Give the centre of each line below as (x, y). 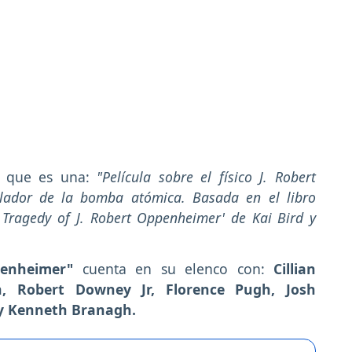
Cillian (295, 269)
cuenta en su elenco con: (178, 269)
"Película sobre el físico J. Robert (207, 177)
